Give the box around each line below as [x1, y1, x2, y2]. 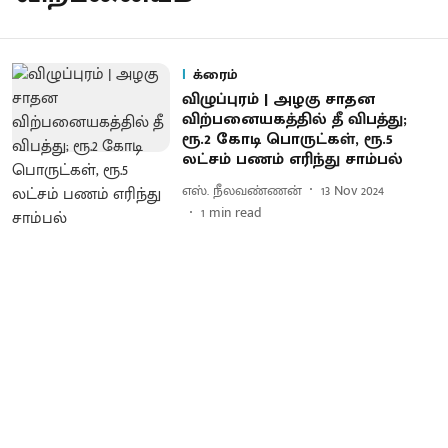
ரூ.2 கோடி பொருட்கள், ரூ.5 [181, 126, 393, 153]
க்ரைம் [192, 63, 238, 86]
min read [208, 201, 262, 224]
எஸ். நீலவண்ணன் [181, 178, 302, 202]
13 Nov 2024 [320, 178, 384, 202]
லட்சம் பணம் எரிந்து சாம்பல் [181, 146, 403, 173]
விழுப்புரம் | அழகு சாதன [181, 86, 375, 113]
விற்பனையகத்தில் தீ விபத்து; [181, 106, 407, 133]
